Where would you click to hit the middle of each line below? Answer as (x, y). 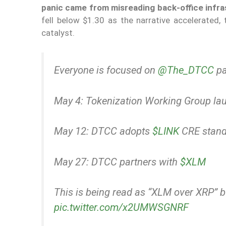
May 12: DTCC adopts (103, 131)
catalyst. (58, 33)
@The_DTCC (186, 70)
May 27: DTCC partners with (117, 162)
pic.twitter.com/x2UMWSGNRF (121, 208)
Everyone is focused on (106, 70)
